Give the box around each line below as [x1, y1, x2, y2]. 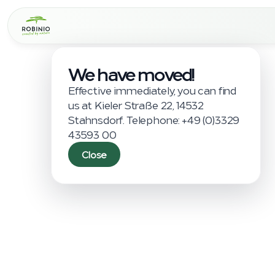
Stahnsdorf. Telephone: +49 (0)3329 [68, 112, 240, 126]
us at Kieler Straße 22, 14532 [68, 98, 204, 112]
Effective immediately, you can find [68, 83, 237, 97]
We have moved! [68, 61, 194, 85]
